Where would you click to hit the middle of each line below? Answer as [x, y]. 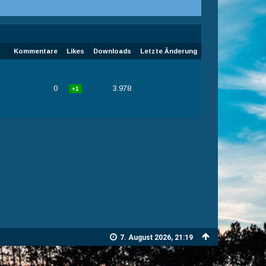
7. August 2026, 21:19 [157, 237]
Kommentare [35, 51]
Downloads [112, 51]
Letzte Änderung [168, 51]
